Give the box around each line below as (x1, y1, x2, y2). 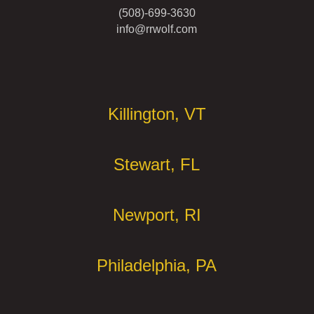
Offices (31, 56, 93, 78)
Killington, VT (107, 104, 206, 123)
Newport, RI (112, 205, 201, 224)
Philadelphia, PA (97, 255, 217, 275)
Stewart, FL (114, 154, 200, 174)
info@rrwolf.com (116, 22, 198, 35)
